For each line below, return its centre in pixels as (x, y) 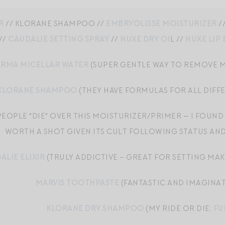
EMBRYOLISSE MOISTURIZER (162, 24)
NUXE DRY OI (145, 39)
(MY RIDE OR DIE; (179, 208)
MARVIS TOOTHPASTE (77, 183)
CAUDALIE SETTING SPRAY (59, 39)
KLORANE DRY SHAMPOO (95, 208)
